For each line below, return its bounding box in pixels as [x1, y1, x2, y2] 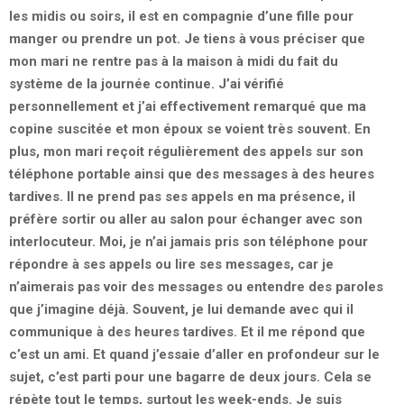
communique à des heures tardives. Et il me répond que [9, 323, 365, 340]
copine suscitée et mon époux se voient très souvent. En [9, 120, 371, 137]
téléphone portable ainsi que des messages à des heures [9, 165, 374, 182]
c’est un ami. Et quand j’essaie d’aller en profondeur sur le [9, 345, 380, 363]
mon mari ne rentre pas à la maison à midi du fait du [9, 52, 338, 69]
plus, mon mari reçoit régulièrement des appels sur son [9, 142, 363, 160]
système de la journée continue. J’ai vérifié [9, 75, 284, 92]
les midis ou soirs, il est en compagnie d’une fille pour [9, 7, 353, 24]
